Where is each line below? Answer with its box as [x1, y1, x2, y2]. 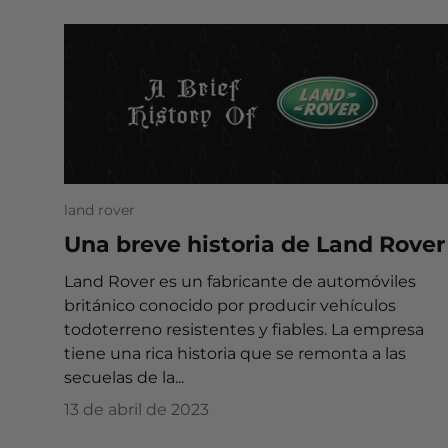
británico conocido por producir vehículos [64, 296, 396, 316]
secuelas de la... [64, 368, 184, 388]
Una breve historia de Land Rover [64, 231, 445, 258]
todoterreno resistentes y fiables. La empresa [64, 320, 424, 340]
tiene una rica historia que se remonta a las [64, 344, 406, 364]
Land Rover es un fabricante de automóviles [64, 272, 416, 292]
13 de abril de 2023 [64, 400, 209, 420]
